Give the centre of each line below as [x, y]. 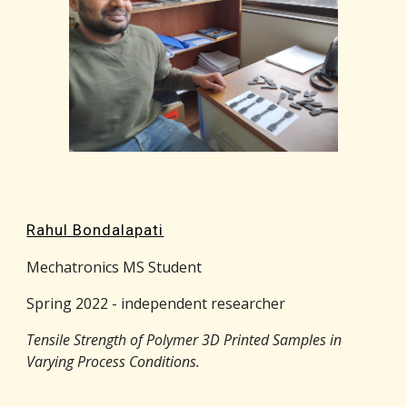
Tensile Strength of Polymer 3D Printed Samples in [184, 340]
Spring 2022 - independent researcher [156, 304]
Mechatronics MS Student [114, 268]
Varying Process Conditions [112, 362]
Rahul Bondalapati [95, 231]
